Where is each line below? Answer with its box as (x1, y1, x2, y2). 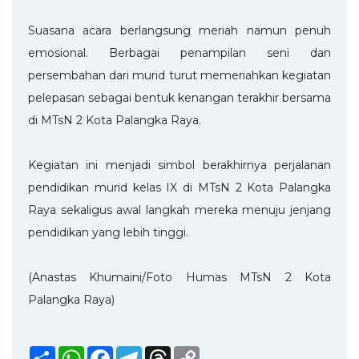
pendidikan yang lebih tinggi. (28, 224, 188, 240)
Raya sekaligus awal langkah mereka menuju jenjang (28, 202, 331, 217)
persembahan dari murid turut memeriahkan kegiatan (28, 67, 331, 83)
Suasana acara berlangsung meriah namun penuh (28, 22, 331, 38)
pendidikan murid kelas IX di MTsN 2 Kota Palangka (28, 179, 331, 195)
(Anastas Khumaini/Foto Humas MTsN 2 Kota (28, 269, 331, 284)
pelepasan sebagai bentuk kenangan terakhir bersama (28, 90, 331, 105)
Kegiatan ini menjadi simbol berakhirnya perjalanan (28, 157, 331, 172)
